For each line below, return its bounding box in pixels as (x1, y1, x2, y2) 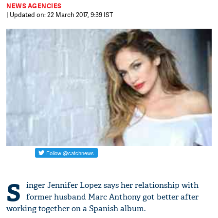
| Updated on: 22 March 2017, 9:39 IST (6, 10, 113, 19)
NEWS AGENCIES (6, 1, 62, 10)
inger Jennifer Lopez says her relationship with (26, 180, 199, 191)
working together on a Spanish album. (6, 203, 146, 214)
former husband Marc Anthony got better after (26, 192, 199, 202)
